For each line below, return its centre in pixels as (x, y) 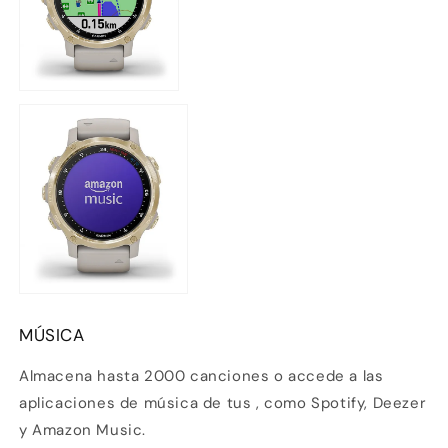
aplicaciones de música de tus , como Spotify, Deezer (223, 403)
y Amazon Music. (82, 430)
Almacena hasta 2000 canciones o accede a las (201, 376)
